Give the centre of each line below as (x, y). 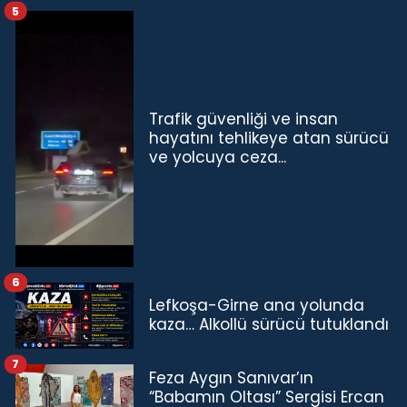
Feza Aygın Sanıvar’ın (231, 378)
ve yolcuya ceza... (218, 158)
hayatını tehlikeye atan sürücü (269, 139)
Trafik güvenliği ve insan (243, 119)
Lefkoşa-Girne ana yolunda (257, 306)
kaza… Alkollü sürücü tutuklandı (269, 325)
